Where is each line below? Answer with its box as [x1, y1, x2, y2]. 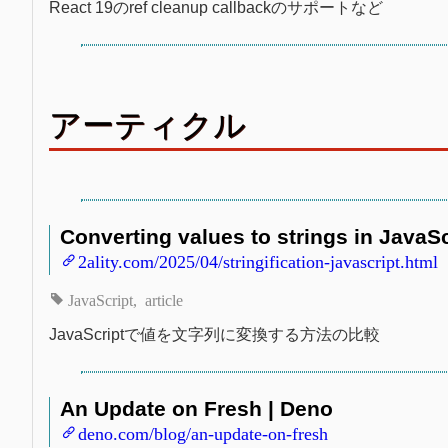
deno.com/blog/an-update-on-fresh [78, 422, 328, 441]
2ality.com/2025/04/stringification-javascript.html [78, 250, 438, 269]
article [145, 290, 184, 307]
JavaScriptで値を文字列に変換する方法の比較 [49, 325, 380, 343]
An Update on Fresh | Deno [60, 396, 333, 420]
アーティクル [49, 106, 246, 143]
